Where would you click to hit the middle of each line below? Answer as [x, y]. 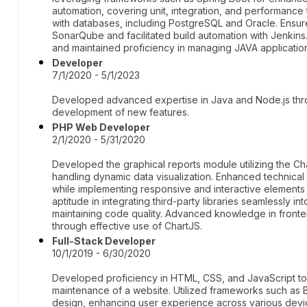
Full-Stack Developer [104, 241]
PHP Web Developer [101, 127]
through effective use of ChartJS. [127, 226]
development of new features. [121, 112]
